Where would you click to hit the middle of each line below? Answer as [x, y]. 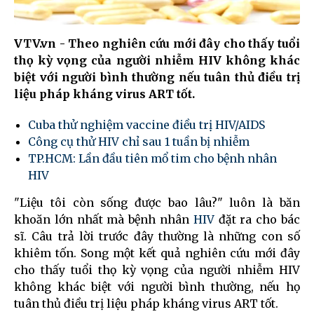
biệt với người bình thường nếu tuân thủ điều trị [157, 77]
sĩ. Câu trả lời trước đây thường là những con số [157, 237]
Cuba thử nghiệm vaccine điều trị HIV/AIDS [146, 125]
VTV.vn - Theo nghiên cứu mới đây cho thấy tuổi [157, 44]
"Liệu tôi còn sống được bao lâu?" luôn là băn [157, 203]
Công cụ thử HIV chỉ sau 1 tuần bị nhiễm [139, 142]
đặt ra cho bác [257, 220]
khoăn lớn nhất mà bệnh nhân [104, 220]
